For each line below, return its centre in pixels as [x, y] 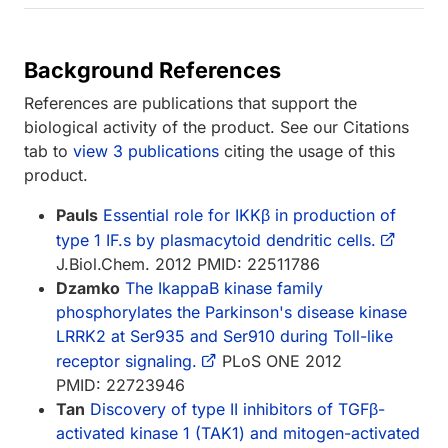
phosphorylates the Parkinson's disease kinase [231, 311]
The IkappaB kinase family [224, 287]
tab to [48, 150]
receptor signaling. [126, 360]
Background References [152, 69]
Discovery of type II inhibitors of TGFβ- [237, 408]
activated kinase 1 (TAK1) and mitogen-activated [238, 432]
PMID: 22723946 [120, 384]
